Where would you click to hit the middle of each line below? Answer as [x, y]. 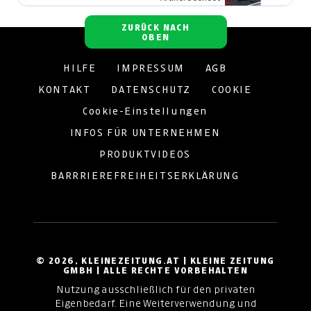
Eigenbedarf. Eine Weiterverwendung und [155, 303]
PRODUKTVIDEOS [145, 154]
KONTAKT [65, 89]
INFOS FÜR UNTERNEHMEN [145, 132]
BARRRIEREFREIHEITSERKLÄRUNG [145, 175]
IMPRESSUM [151, 68]
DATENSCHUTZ [151, 89]
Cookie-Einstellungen [145, 111]
